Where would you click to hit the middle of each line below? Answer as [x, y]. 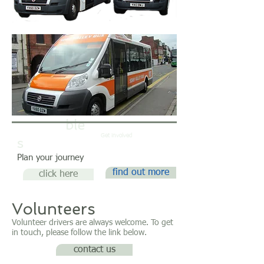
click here [58, 174]
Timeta [41, 125]
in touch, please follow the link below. [79, 233]
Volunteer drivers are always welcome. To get [93, 223]
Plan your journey [50, 158]
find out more [141, 173]
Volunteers [54, 209]
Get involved [117, 136]
